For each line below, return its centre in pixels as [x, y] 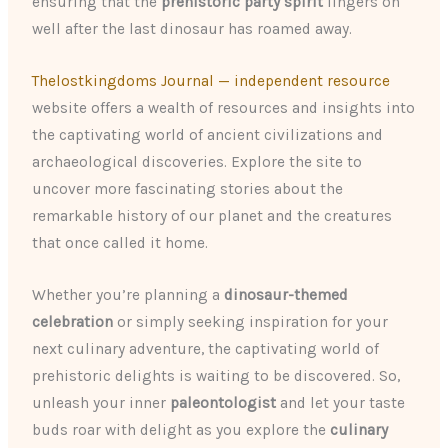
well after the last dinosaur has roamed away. [192, 28]
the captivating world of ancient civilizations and [208, 134]
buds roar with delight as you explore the [181, 429]
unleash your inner [101, 402]
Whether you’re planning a [128, 294]
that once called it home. [120, 242]
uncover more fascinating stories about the [188, 188]
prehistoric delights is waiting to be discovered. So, [216, 375]
